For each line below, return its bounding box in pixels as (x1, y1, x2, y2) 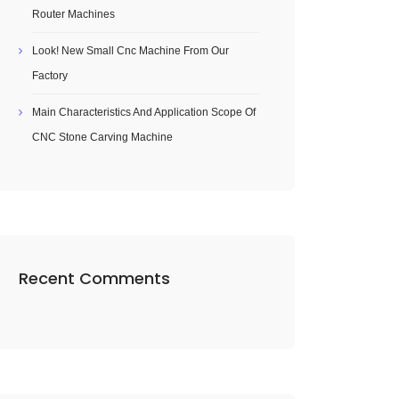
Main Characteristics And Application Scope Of (32, 106, 256, 118)
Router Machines (32, 8, 115, 20)
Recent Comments (19, 267, 170, 289)
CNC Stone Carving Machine (32, 131, 173, 143)
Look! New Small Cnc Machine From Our (32, 45, 229, 57)
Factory (32, 69, 68, 82)
